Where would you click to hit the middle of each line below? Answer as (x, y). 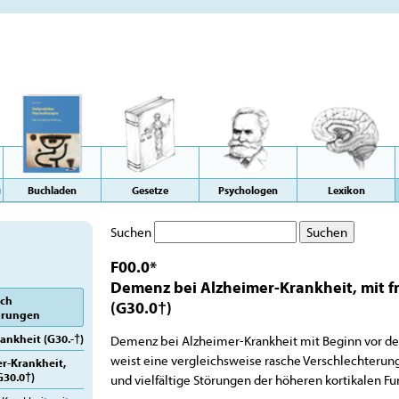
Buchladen (52, 190)
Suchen (131, 232)
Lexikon (346, 190)
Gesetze (150, 190)
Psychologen (248, 190)
